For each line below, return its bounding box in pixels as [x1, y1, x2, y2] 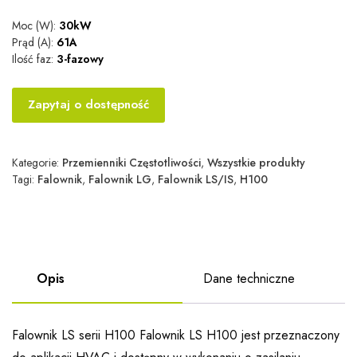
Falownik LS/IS [158, 171, 233, 188]
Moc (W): [12, 18, 56, 34]
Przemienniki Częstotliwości [62, 155, 201, 171]
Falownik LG [88, 171, 151, 188]
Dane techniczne [203, 269, 295, 288]
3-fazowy [53, 51, 104, 68]
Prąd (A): [12, 34, 53, 51]
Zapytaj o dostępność [28, 96, 149, 114]
